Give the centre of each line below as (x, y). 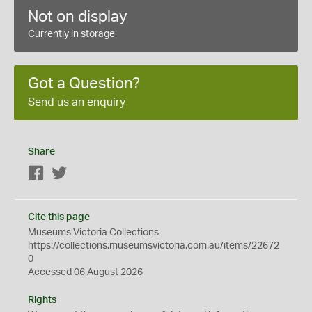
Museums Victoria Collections (93, 233)
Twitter (83, 174)
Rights (42, 301)
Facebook (67, 174)
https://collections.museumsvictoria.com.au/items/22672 (154, 246)
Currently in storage (71, 34)
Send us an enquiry (77, 103)
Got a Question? (84, 84)
